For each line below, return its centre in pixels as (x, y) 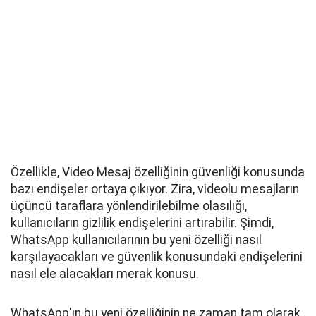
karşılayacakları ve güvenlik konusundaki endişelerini (157, 257)
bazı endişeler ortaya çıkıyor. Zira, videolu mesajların (155, 189)
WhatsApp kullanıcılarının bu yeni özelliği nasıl (136, 240)
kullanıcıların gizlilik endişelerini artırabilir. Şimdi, (142, 223)
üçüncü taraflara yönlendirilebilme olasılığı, (129, 206)
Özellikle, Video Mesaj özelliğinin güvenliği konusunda (158, 172)
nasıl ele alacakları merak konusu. (105, 274)
